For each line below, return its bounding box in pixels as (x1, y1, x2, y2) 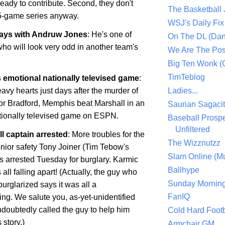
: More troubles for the (68, 130, 145, 139)
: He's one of (87, 30, 132, 39)
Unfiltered (175, 125, 210, 134)
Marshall (94, 98, 125, 107)
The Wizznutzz (168, 138, 220, 147)
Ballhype (168, 165, 199, 174)
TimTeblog (168, 73, 205, 82)
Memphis (42, 98, 75, 107)
